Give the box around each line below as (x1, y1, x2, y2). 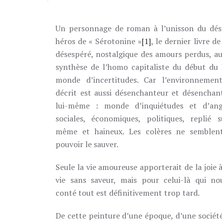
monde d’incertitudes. (55, 74, 144, 85)
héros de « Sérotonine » (55, 36, 142, 47)
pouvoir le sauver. (55, 139, 118, 150)
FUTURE (55, 14, 81, 21)
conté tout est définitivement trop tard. (55, 187, 200, 198)
